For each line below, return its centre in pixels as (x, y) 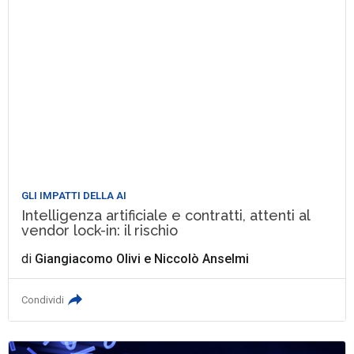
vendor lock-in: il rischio (100, 231)
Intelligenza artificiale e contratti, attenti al (166, 216)
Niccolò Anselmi (202, 259)
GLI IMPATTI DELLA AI (74, 196)
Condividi (43, 300)
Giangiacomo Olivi (88, 259)
